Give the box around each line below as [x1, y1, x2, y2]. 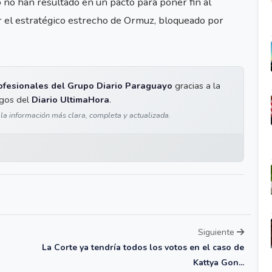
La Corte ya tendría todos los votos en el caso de [42, 242, 244, 254]
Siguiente [198, 226, 237, 239]
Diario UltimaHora [32, 93, 109, 106]
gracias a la [172, 80, 220, 92]
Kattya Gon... [193, 257, 244, 269]
